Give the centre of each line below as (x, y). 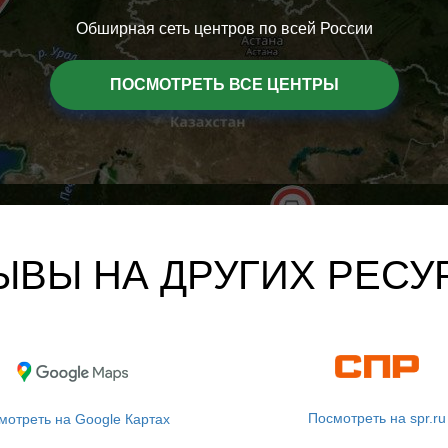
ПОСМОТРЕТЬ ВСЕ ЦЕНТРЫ (224, 84)
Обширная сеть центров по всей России (224, 28)
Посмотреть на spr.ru (376, 417)
